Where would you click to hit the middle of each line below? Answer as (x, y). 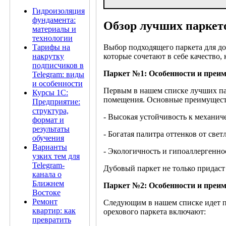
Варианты (50, 147)
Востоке (46, 192)
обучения (48, 138)
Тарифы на (51, 47)
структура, (50, 111)
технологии (52, 38)
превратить (52, 220)
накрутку (48, 56)
